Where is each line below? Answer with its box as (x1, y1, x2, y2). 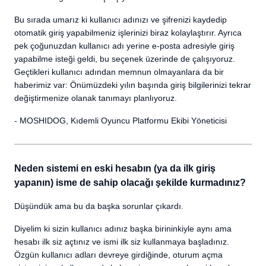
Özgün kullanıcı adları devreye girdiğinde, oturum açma (14, 250, 223, 259)
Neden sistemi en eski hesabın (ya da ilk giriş (14, 163, 216, 173)
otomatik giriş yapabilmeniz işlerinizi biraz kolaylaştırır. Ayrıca (14, 28, 242, 37)
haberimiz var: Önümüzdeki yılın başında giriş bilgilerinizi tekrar (14, 80, 251, 90)
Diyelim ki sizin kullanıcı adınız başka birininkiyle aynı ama (14, 224, 232, 233)
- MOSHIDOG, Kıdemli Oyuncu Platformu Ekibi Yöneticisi (14, 116, 227, 125)
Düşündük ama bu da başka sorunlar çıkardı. (14, 201, 183, 211)
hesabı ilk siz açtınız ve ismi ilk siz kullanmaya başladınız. (14, 237, 229, 246)
